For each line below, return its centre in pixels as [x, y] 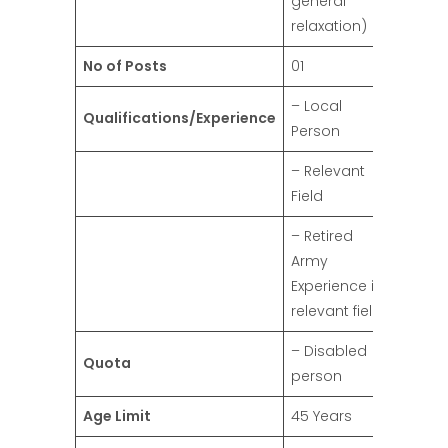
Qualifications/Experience [179, 118]
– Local [316, 106]
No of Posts [125, 66]
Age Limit [117, 416]
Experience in [337, 286]
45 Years [321, 416]
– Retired [322, 236]
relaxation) [329, 26]
